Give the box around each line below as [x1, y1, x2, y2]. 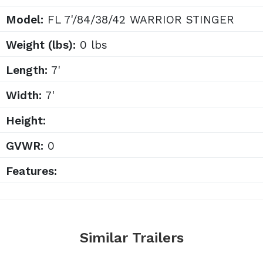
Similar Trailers [79, 229, 184, 246]
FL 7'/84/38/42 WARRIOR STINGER [43, 12, 234, 26]
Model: [6, 12, 43, 26]
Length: [6, 63, 48, 77]
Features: [6, 164, 57, 178]
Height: [6, 113, 46, 127]
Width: [6, 88, 42, 102]
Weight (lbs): [6, 38, 76, 52]
